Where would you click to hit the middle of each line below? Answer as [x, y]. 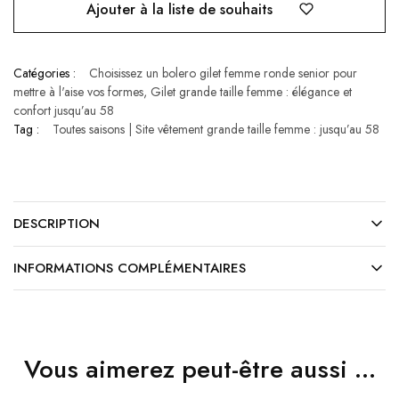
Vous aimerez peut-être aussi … [199, 370]
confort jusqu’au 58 [64, 111]
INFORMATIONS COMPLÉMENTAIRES [130, 269]
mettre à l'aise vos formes [78, 92]
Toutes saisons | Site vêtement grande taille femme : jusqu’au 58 [216, 130]
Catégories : [45, 73]
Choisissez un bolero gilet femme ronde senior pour [223, 73]
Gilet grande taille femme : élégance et [251, 92]
